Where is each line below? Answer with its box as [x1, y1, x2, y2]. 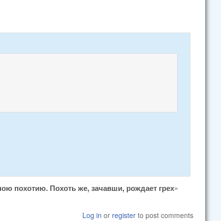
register [112, 210, 136, 220]
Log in [82, 210, 102, 220]
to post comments [136, 210, 194, 220]
